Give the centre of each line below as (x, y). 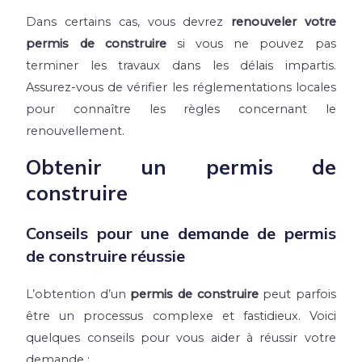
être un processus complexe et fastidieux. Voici (181, 316)
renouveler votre (283, 22)
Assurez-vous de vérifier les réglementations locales (181, 88)
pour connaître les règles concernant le (181, 109)
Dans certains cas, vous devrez (128, 22)
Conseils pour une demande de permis (181, 233)
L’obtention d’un (78, 294)
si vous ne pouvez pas (251, 44)
